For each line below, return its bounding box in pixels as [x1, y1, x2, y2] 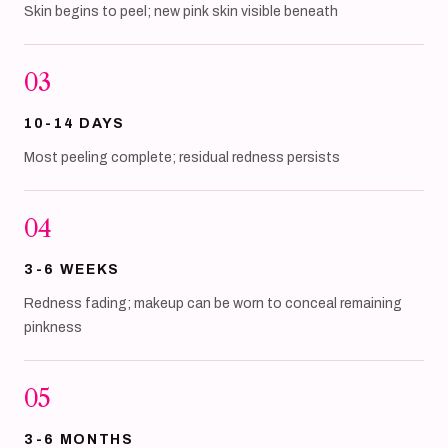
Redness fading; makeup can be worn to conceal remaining [24, 296, 402, 311]
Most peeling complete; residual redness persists [24, 150, 340, 165]
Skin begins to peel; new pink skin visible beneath [24, 4, 338, 19]
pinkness [24, 320, 82, 335]
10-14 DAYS [24, 116, 125, 131]
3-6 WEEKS [24, 262, 121, 277]
